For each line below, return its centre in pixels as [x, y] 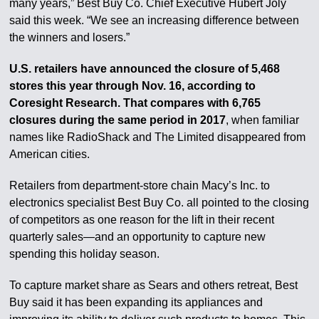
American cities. [50, 154]
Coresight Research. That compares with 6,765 [135, 103]
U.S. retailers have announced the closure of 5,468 [145, 69]
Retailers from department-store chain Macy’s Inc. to [140, 185]
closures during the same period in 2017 [118, 120]
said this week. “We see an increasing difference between [155, 20]
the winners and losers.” [70, 37]
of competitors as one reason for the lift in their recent [142, 220]
